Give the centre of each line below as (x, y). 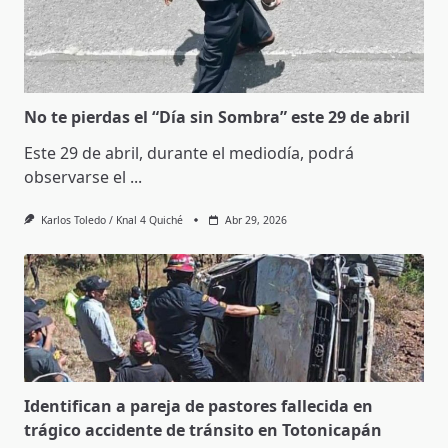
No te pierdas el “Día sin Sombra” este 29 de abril (217, 117)
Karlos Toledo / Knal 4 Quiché (111, 220)
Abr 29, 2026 (255, 220)
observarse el (75, 177)
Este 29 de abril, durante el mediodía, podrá (189, 153)
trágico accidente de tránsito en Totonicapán (203, 429)
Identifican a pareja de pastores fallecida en (198, 405)
